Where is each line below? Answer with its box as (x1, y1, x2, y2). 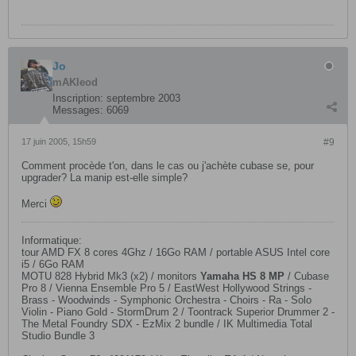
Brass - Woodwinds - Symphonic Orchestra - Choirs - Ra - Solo (21, 294, 311, 306)
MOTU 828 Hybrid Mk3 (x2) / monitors (21, 270, 200, 282)
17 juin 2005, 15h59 (21, 137, 96, 146)
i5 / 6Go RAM (21, 258, 84, 270)
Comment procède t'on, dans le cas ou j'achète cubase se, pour (21, 160, 314, 172)
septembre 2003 (106, 92, 180, 104)
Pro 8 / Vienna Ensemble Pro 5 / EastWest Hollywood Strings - (21, 282, 311, 294)
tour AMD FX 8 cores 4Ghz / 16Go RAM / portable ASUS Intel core (21, 246, 330, 258)
